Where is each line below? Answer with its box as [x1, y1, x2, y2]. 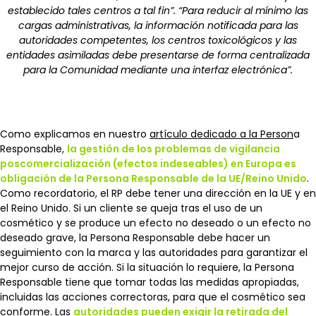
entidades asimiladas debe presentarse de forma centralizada [6, 47, 310, 62]
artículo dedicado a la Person [150, 126, 293, 141]
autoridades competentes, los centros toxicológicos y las [19, 32, 297, 47]
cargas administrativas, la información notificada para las [18, 18, 298, 32]
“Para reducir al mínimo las [178, 3, 308, 18]
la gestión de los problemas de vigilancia [67, 141, 280, 156]
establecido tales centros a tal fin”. [8, 3, 176, 18]
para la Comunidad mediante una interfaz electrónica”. [23, 62, 293, 77]
